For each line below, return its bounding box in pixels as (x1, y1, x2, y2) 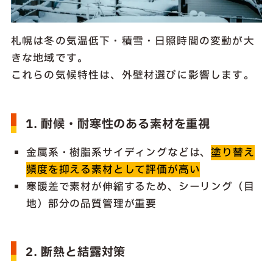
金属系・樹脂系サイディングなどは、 (26, 144, 211, 160)
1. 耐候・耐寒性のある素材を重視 (25, 115, 211, 133)
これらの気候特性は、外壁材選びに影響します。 (10, 67, 255, 83)
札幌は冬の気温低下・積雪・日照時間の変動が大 (10, 33, 255, 49)
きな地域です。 (10, 50, 89, 66)
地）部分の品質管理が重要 (26, 196, 157, 211)
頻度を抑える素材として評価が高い (26, 161, 200, 177)
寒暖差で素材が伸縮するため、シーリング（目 (26, 179, 255, 194)
